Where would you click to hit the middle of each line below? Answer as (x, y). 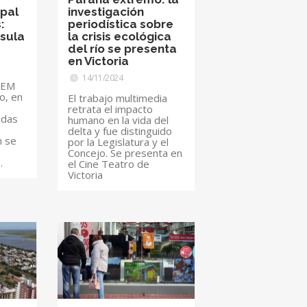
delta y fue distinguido (120, 131)
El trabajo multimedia (118, 98)
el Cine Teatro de (109, 163)
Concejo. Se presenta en (125, 152)
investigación (106, 11)
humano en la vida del (119, 120)
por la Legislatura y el (119, 142)
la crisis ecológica (120, 36)
